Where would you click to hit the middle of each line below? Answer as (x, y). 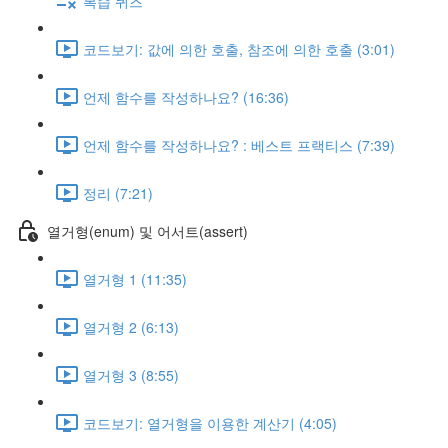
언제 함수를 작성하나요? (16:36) (186, 96)
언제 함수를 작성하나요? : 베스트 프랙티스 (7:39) (239, 144)
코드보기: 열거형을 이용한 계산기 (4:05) (210, 422)
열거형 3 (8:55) (131, 374)
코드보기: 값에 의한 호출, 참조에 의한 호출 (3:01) (239, 48)
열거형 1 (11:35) (135, 278)
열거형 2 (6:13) (131, 326)
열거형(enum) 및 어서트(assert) (147, 230)
